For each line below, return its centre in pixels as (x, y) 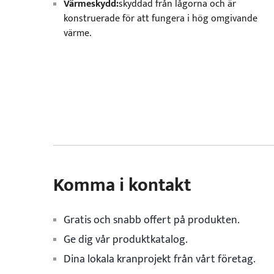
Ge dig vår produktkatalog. (126, 240)
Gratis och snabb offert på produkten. (152, 220)
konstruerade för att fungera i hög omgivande (161, 19)
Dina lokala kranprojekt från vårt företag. (160, 259)
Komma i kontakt (122, 185)
